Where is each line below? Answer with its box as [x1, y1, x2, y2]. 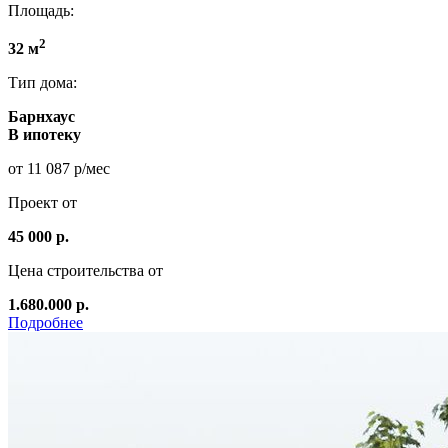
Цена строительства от [8, 262, 163, 280]
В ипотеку [8, 126, 81, 144]
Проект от [8, 194, 77, 212]
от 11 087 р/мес [8, 160, 110, 178]
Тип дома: [8, 74, 77, 92]
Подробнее [8, 314, 83, 332]
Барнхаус [8, 108, 75, 126]
